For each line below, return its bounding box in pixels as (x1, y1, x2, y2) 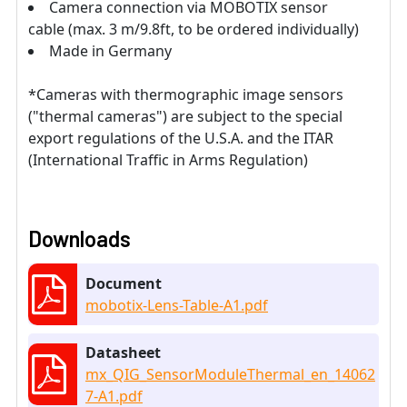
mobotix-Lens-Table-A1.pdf (85, 294, 268, 315)
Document (85, 273, 162, 293)
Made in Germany (49, 40, 172, 61)
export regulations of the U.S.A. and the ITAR (28, 127, 333, 148)
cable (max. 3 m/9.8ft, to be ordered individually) (28, 18, 359, 39)
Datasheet (85, 342, 161, 362)
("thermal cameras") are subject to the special (28, 105, 342, 126)
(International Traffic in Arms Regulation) (28, 149, 308, 170)
